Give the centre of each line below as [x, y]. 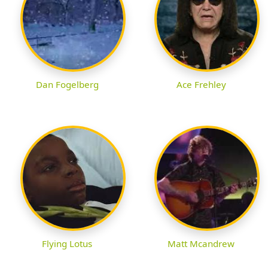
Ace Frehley [201, 85]
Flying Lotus [67, 244]
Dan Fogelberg [67, 85]
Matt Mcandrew [201, 244]
